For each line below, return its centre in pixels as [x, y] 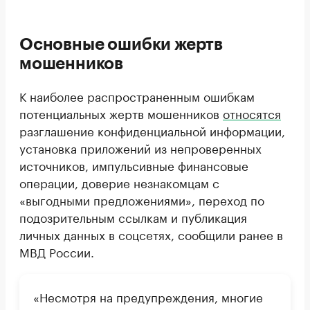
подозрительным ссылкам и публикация [133, 217]
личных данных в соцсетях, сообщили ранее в [151, 234]
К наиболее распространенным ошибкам [137, 95]
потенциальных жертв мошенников [121, 113]
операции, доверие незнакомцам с [119, 182]
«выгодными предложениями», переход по [142, 199]
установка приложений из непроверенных [140, 147]
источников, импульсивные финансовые [134, 165]
